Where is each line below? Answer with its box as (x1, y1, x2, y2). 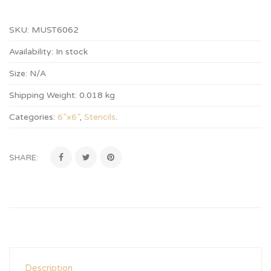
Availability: (9, 47, 53, 57)
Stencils (84, 112, 116, 122)
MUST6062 (31, 25, 79, 35)
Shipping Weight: (9, 90, 77, 100)
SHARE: (9, 153, 38, 163)
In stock (56, 47, 88, 57)
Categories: (9, 112, 55, 122)
